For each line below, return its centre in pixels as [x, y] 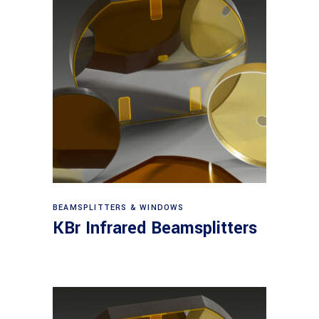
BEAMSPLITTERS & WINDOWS [119, 208]
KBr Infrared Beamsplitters [155, 228]
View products [161, 201]
